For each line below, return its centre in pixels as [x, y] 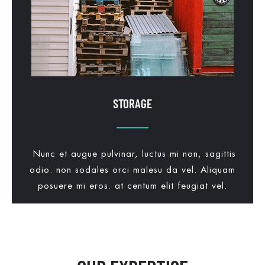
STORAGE [132, 103]
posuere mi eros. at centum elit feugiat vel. [132, 186]
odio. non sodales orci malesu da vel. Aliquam [132, 170]
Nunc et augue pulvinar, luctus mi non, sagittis [132, 154]
